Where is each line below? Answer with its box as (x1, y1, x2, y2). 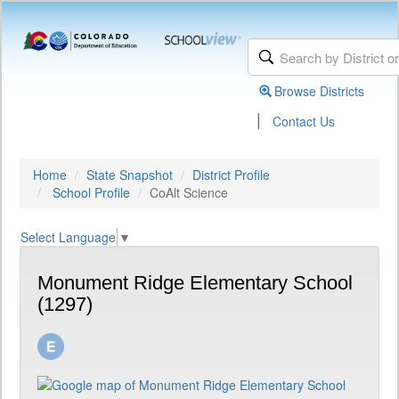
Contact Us (273, 112, 336, 130)
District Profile (192, 166, 270, 183)
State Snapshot (86, 166, 173, 183)
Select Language (20, 228, 116, 247)
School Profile (53, 183, 130, 201)
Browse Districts (274, 82, 365, 100)
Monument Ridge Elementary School (37, 272, 353, 295)
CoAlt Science (150, 183, 228, 201)
